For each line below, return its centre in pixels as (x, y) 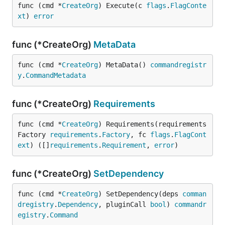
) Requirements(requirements (152, 124)
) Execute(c (122, 6)
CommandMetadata (56, 75)
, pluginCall (124, 204)
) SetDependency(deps (140, 194)
